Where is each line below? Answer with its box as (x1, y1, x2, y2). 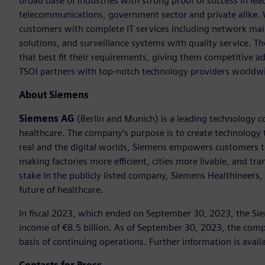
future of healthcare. (19, 184, 104, 196)
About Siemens (19, 89, 89, 101)
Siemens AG (19, 113, 75, 125)
